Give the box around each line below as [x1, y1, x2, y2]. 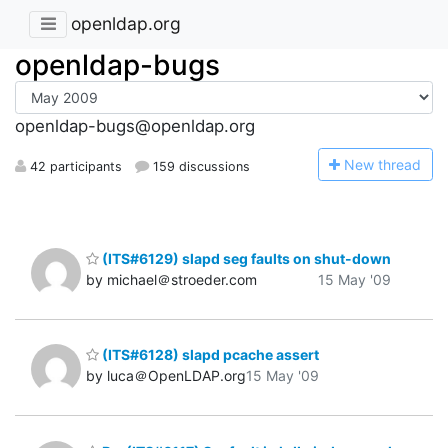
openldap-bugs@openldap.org [15, 116, 255, 137]
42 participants [26, 158, 122, 174]
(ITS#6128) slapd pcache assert [99, 346, 319, 364]
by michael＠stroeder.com [86, 270, 257, 288]
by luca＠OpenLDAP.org [86, 367, 246, 385]
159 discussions [149, 158, 251, 174]
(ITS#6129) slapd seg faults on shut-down [99, 249, 391, 267]
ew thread [355, 155, 422, 173]
